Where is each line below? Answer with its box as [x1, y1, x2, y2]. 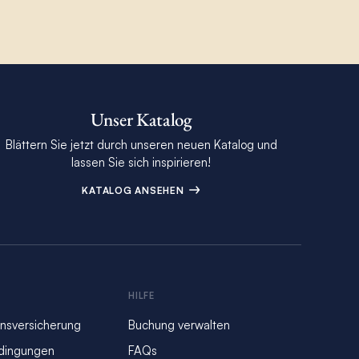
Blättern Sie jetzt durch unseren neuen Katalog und [5, 137, 277, 153]
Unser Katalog [90, 107, 192, 132]
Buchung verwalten [128, 317, 230, 333]
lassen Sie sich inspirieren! [71, 155, 212, 171]
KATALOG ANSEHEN [82, 184, 188, 197]
